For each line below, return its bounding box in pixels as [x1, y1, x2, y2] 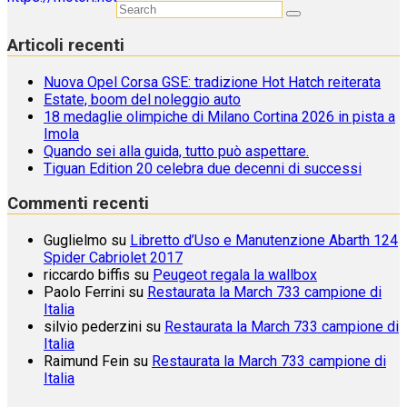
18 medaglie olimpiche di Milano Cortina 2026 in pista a [44, 107, 395, 125]
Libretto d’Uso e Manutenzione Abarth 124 [130, 231, 398, 249]
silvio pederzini [44, 317, 142, 335]
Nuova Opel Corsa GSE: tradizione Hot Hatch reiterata [44, 73, 381, 91]
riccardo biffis [44, 265, 130, 283]
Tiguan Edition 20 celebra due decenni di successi [44, 159, 362, 177]
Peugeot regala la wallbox [153, 265, 317, 283]
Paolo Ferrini [44, 283, 124, 301]
